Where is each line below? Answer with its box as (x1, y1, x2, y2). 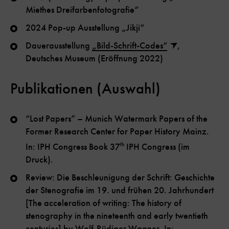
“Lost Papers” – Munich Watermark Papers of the (26, 113, 208, 125)
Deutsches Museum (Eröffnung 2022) (26, 53, 163, 64)
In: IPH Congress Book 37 (26, 141, 120, 153)
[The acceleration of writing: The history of (26, 197, 181, 209)
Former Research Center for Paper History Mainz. (26, 126, 209, 138)
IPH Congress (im (124, 141, 190, 153)
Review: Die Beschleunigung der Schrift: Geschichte (26, 172, 215, 184)
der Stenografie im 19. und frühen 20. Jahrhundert (26, 185, 214, 196)
